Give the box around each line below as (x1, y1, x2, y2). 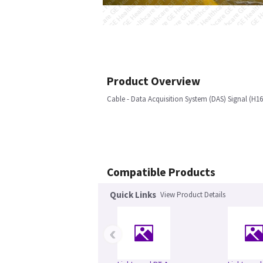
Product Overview (107, 74, 200, 88)
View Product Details (160, 190, 225, 200)
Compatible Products (107, 165, 215, 179)
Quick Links (110, 189, 156, 200)
